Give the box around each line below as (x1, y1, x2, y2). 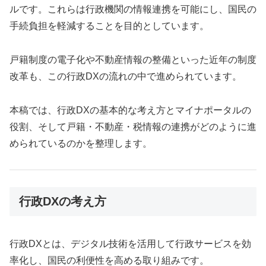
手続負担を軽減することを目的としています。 (9, 21, 209, 31)
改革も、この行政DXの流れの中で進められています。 (9, 71, 242, 81)
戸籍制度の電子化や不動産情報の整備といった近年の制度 (9, 54, 256, 65)
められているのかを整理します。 (9, 138, 152, 148)
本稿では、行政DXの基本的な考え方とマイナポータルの (9, 104, 251, 115)
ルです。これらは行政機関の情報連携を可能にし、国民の (9, 4, 256, 15)
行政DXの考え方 (19, 195, 106, 208)
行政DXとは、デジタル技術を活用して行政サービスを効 (9, 238, 251, 249)
